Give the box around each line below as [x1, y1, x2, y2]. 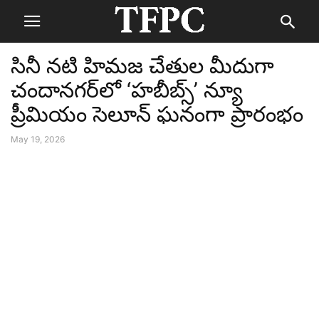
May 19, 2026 [11, 134, 65, 145]
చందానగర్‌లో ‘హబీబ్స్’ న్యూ [11, 77, 243, 103]
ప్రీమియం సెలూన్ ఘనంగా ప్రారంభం [11, 101, 303, 127]
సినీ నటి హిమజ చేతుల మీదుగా [11, 53, 274, 78]
